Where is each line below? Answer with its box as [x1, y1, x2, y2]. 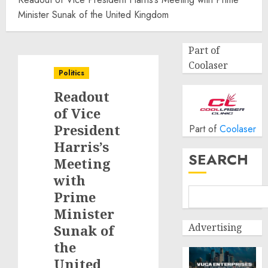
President [54, 121, 120, 139]
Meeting [54, 154, 111, 172]
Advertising [188, 221, 243, 234]
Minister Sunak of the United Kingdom [18, 8, 172, 22]
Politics [59, 68, 84, 78]
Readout [54, 87, 109, 105]
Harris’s [54, 138, 109, 156]
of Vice [54, 104, 100, 122]
